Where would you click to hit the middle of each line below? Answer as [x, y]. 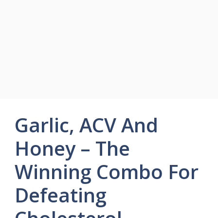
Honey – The [72, 148]
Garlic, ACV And [86, 125]
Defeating [61, 195]
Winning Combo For [107, 172]
